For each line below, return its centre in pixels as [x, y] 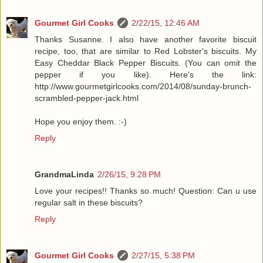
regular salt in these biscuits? [89, 203]
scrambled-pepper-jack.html [87, 98]
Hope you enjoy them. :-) [81, 122]
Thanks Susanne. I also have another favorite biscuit [146, 40]
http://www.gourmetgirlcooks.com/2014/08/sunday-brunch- [143, 87]
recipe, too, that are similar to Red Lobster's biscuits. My [146, 51]
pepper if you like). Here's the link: [146, 75]
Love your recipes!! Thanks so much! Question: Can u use [146, 191]
